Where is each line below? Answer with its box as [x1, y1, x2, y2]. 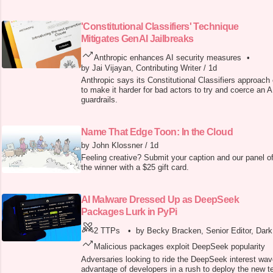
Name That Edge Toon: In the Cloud [81, 127, 233, 138]
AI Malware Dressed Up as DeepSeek [81, 194, 239, 205]
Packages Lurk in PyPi [81, 207, 177, 218]
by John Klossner [81, 141, 143, 151]
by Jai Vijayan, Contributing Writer [81, 63, 201, 73]
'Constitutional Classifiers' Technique [81, 21, 239, 32]
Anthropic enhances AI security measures [94, 53, 241, 63]
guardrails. [81, 95, 118, 105]
